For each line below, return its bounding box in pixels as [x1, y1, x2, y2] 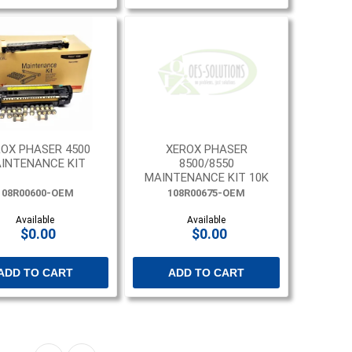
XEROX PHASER [165, 142, 247, 157]
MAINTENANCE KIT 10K [144, 170, 269, 185]
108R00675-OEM [167, 187, 246, 200]
